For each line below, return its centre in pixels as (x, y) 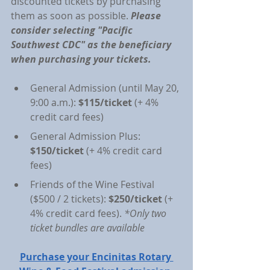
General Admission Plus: (86, 136)
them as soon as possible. (71, 16)
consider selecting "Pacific (73, 30)
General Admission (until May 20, (106, 88)
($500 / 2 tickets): (69, 199)
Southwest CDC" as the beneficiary (92, 45)
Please (147, 16)
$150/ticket (57, 151)
